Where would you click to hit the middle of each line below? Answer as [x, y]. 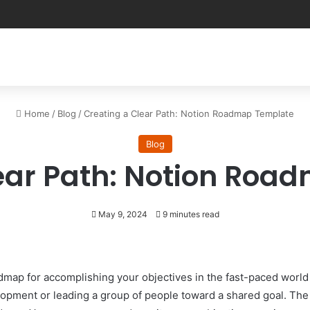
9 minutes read [190, 214]
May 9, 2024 [122, 214]
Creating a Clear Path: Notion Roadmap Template [189, 113]
